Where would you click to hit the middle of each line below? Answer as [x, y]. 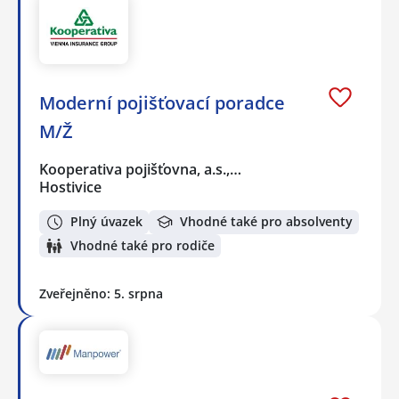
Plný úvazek [106, 222]
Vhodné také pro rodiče [142, 246]
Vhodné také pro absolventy [266, 222]
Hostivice [70, 187]
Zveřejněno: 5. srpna [101, 294]
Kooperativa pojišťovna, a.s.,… [141, 170]
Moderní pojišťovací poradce [162, 103]
